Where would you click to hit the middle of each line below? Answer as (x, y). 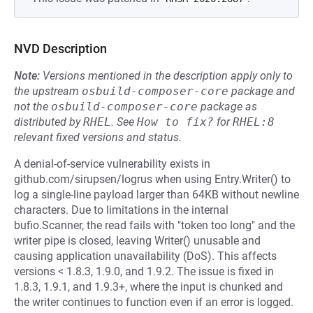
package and (262, 91)
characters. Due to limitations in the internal (121, 210)
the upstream (48, 91)
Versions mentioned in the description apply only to (168, 76)
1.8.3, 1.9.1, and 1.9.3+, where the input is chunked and (148, 287)
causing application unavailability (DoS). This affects (145, 256)
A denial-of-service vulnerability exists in (112, 164)
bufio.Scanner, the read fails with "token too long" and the (154, 225)
